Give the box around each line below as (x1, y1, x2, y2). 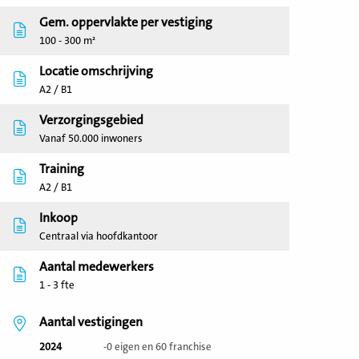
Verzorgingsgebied (39, 113, 143, 127)
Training (39, 162, 84, 176)
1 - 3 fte (39, 280, 75, 291)
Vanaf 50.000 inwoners (39, 133, 143, 144)
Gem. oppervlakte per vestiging (39, 15, 212, 30)
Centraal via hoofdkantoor (39, 231, 158, 242)
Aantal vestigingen (39, 315, 143, 329)
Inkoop (39, 211, 78, 225)
